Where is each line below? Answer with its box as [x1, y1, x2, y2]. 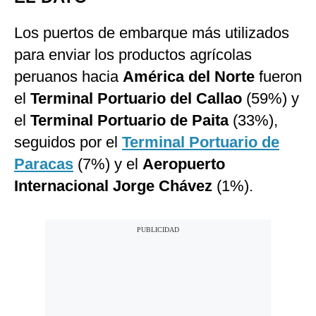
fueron [259, 68, 302, 86]
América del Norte [123, 68, 259, 86]
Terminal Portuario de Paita [30, 111, 233, 130]
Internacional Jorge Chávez [14, 177, 217, 195]
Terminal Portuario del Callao [26, 90, 242, 108]
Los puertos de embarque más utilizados [14, 24, 289, 42]
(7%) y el [78, 155, 142, 174]
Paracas [14, 155, 73, 174]
